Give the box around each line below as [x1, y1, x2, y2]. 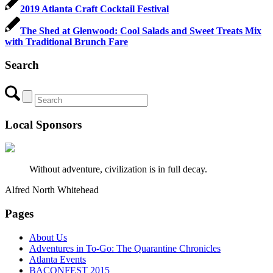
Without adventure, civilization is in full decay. [29, 164, 207, 175]
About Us [29, 232, 67, 243]
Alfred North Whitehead [5, 185, 99, 196]
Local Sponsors [5, 118, 82, 131]
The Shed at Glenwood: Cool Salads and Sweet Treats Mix [20, 25, 261, 36]
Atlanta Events [29, 253, 86, 264]
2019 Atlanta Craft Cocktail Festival [20, 3, 169, 14]
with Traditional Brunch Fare [5, 36, 128, 47]
